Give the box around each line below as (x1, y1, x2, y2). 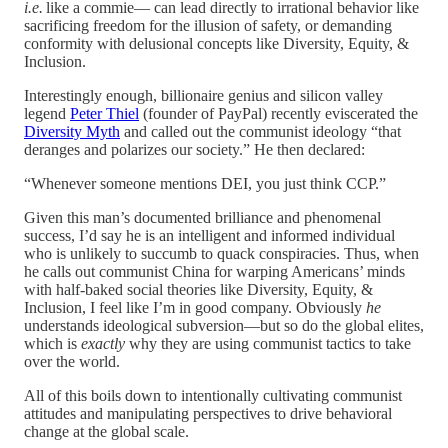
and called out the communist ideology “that (120, 122, 401, 140)
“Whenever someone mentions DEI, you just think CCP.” (24, 174, 386, 192)
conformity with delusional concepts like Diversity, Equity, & (24, 34, 409, 52)
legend (24, 104, 70, 122)
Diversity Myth (24, 122, 120, 140)
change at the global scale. (24, 422, 189, 440)
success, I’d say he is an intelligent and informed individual (24, 226, 395, 244)
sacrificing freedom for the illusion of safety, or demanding (24, 16, 392, 34)
